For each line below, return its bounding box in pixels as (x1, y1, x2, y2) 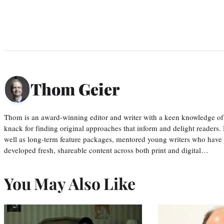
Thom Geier (30, 78, 119, 100)
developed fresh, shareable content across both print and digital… (4, 144, 208, 155)
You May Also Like (4, 172, 135, 194)
